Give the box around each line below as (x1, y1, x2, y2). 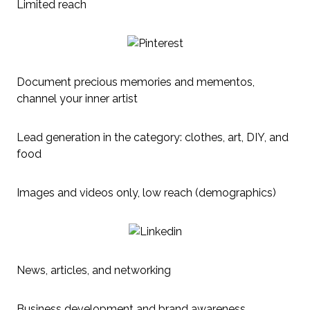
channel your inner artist (17, 91, 138, 105)
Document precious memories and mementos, (17, 75, 255, 89)
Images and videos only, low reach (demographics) (17, 185, 276, 199)
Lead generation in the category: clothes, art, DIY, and (17, 130, 289, 144)
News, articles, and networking (17, 263, 171, 277)
